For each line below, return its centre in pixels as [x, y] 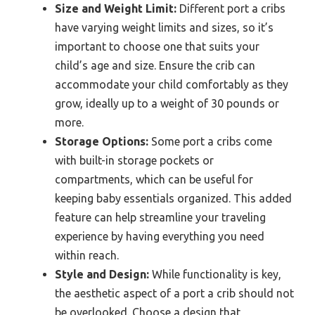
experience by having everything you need [160, 237]
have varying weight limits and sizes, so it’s [164, 28]
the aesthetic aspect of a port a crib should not [174, 294]
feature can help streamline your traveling [160, 218]
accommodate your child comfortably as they [172, 85]
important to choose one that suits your [157, 47]
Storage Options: [102, 142]
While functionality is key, [215, 275]
